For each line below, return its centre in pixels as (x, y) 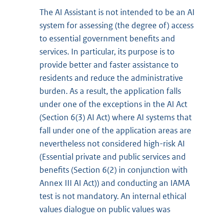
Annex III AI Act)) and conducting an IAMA (115, 183)
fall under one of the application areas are (115, 131)
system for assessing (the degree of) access (117, 26)
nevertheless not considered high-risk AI (112, 144)
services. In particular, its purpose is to (107, 52)
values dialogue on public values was (105, 209)
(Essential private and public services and (113, 157)
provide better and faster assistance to (109, 65)
